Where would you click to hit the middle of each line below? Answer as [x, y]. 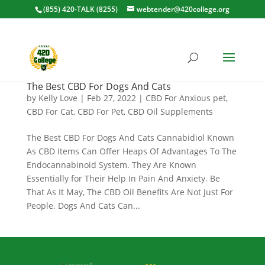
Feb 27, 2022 [111, 98]
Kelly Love [58, 98]
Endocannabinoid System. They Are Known [111, 165]
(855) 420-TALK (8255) [81, 9]
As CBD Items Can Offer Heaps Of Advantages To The [131, 151]
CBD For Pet [100, 112]
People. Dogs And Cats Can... [83, 206]
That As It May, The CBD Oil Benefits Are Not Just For [130, 192]
